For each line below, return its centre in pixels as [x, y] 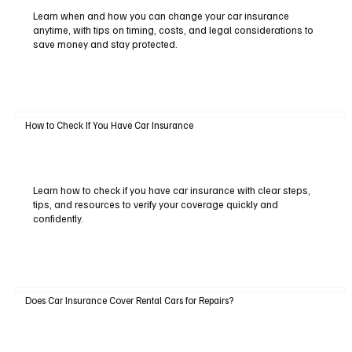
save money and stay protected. [105, 44]
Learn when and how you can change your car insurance [161, 15]
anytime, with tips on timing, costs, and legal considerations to [173, 29]
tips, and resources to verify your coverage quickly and [155, 205]
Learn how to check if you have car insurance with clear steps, [171, 191]
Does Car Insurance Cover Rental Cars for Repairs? [129, 300]
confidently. [58, 219]
